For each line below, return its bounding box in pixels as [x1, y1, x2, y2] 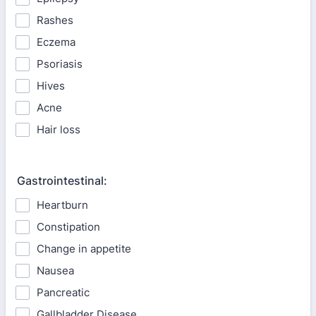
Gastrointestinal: [17, 174, 107, 188]
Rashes [37, 13, 73, 27]
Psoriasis [37, 57, 83, 71]
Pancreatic [37, 286, 90, 299]
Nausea [37, 264, 74, 277]
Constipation [37, 220, 100, 233]
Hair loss [37, 123, 80, 136]
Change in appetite [37, 242, 131, 255]
